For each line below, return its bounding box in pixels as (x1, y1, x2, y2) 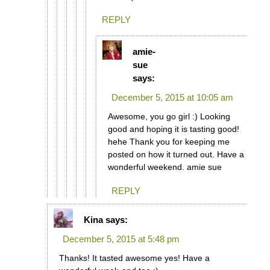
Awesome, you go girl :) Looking (107, 111, 230, 122)
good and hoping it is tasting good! (107, 124, 239, 134)
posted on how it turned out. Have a (107, 149, 244, 160)
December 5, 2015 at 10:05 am (111, 92, 233, 103)
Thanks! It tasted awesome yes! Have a (58, 253, 210, 263)
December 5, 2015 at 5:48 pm (62, 233, 180, 244)
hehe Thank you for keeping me (107, 137, 230, 147)
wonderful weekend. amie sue (107, 162, 222, 172)
